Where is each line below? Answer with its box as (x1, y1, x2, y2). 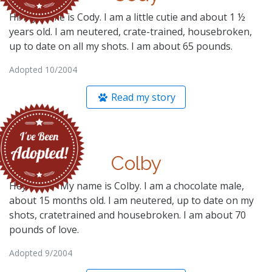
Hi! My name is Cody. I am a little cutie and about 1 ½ (9, 10, 245, 24)
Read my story (109, 90, 176, 104)
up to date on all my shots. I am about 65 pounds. (9, 39, 233, 53)
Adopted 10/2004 (9, 63, 77, 75)
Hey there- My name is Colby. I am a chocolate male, (9, 178, 244, 192)
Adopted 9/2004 (9, 246, 72, 259)
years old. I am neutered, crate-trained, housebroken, (9, 24, 252, 38)
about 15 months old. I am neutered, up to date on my (9, 193, 254, 207)
